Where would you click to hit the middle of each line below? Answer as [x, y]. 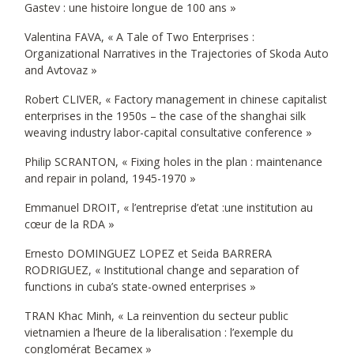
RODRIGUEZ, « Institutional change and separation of [162, 270]
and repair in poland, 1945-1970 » [110, 179]
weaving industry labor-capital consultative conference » [168, 133]
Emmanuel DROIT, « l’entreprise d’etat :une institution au [169, 208]
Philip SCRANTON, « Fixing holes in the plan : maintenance [173, 162]
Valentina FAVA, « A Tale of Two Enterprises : [139, 37]
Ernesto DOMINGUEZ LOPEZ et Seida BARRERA [148, 254]
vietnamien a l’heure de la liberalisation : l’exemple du [159, 333]
